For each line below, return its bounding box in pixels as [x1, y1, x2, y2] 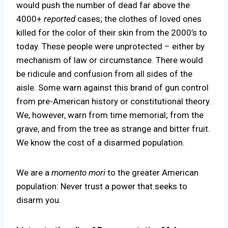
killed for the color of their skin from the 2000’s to [16, 27, 207, 38]
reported [44, 14, 75, 24]
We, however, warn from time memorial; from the [16, 110, 204, 121]
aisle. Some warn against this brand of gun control [16, 82, 209, 93]
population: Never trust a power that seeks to [16, 181, 187, 192]
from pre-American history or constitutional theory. [16, 96, 211, 107]
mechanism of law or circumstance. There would [16, 55, 203, 66]
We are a [16, 167, 51, 178]
